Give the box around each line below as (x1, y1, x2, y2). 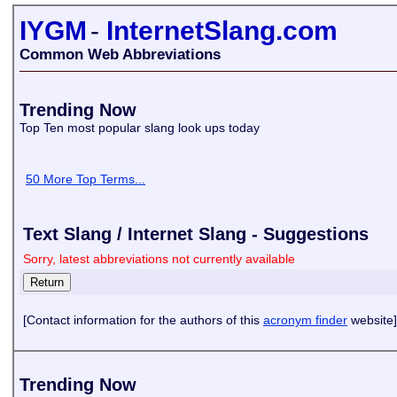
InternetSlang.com (106, 16, 338, 45)
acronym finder (263, 313, 347, 327)
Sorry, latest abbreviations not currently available (23, 252, 295, 266)
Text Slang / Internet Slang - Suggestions (23, 224, 369, 244)
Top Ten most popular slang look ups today (19, 121, 263, 135)
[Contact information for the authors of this (23, 313, 263, 327)
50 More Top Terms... (26, 172, 145, 186)
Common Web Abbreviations (19, 46, 221, 63)
